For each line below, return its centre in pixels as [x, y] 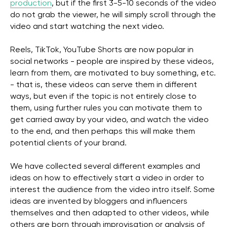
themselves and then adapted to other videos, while [110, 213]
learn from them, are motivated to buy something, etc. [113, 73]
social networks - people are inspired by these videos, [112, 62]
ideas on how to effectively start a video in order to [107, 178]
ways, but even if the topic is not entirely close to [103, 97]
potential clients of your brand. [68, 143]
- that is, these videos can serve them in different [104, 85]
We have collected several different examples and [105, 167]
